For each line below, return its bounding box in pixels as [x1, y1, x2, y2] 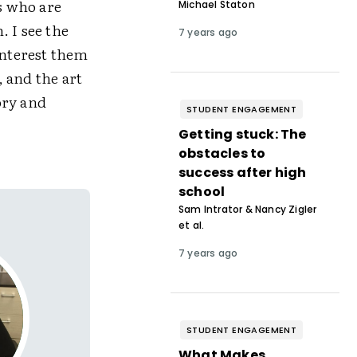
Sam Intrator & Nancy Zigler [178, 202, 317, 216]
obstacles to [178, 144, 266, 163]
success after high [178, 163, 307, 182]
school [178, 182, 226, 201]
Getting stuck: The [178, 125, 307, 143]
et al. [178, 218, 205, 232]
